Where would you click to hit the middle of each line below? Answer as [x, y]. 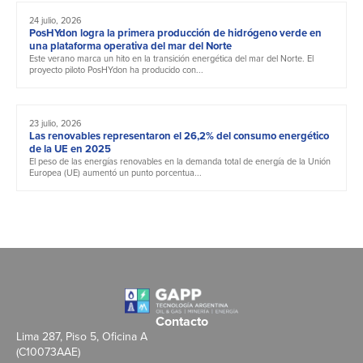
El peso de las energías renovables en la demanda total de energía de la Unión [180, 161]
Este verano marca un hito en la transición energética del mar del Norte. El [171, 58]
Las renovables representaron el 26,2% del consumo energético [179, 135]
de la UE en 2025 [70, 148]
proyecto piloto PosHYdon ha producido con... [116, 69]
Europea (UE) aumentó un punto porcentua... [115, 172]
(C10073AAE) [48, 352]
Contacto [181, 321]
